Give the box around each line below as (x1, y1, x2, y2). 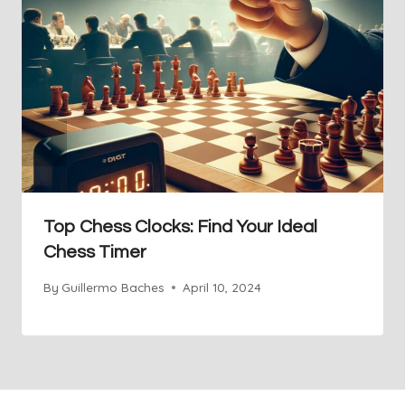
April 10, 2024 (183, 279, 262, 296)
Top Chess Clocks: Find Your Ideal (43, 217, 317, 236)
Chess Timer (43, 242, 146, 261)
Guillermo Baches (61, 279, 165, 296)
